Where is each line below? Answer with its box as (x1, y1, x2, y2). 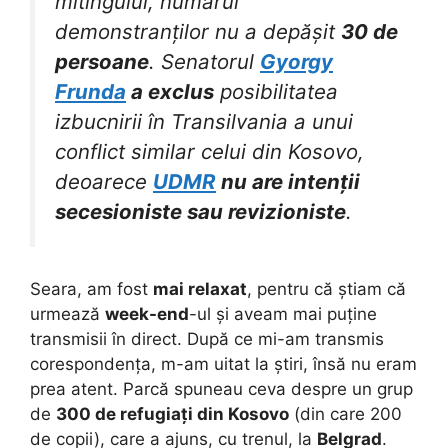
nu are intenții (216, 168, 360, 194)
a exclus (126, 78, 214, 104)
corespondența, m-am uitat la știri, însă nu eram (30, 354, 417, 375)
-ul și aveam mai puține (189, 304, 377, 325)
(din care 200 (289, 404, 402, 425)
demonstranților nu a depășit (55, 18, 341, 44)
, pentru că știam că (247, 279, 406, 300)
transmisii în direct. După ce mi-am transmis (30, 329, 384, 350)
